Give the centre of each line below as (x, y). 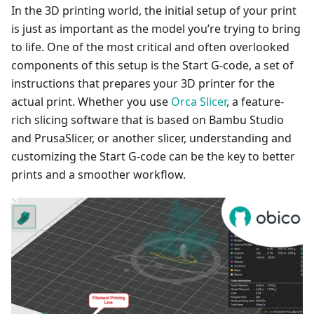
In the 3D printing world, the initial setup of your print (154, 10)
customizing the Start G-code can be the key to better (153, 156)
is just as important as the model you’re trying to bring (156, 28)
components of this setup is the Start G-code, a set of (152, 65)
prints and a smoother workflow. (98, 174)
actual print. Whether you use (91, 101)
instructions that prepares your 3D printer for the (143, 83)
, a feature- (255, 101)
